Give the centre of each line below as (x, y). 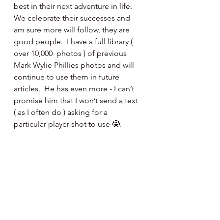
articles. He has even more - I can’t (75, 89)
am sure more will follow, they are (73, 30)
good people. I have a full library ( (74, 41)
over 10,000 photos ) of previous (71, 53)
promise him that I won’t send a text (77, 100)
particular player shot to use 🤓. (68, 124)
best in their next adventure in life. (75, 6)
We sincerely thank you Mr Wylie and (79, 148)
